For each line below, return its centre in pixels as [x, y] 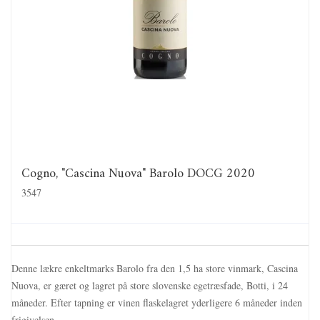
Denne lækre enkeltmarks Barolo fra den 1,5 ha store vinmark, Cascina [155, 268]
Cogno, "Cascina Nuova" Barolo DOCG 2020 [138, 174]
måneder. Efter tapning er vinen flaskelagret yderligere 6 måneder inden [157, 302]
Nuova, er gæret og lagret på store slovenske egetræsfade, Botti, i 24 [150, 285]
